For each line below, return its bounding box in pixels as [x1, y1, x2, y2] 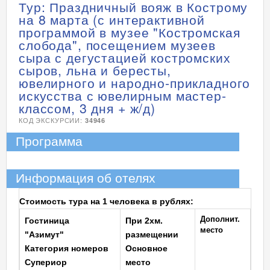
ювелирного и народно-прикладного [19, 74, 251, 92]
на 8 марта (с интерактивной [19, 10, 206, 28]
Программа [16, 134, 83, 149]
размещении [125, 230, 178, 239]
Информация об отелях [16, 171, 155, 186]
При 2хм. [125, 216, 163, 225]
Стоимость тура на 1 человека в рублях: [19, 196, 193, 206]
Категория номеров [25, 243, 108, 253]
